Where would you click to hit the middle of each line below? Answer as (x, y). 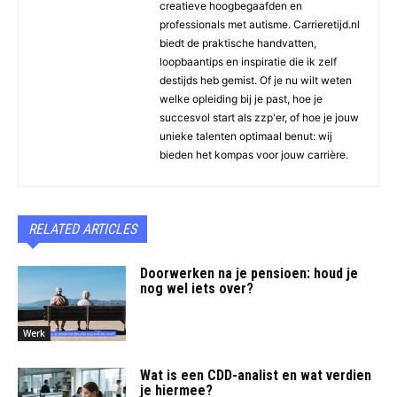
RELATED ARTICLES (82, 229)
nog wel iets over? (197, 288)
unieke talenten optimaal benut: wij (246, 136)
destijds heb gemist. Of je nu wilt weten (256, 80)
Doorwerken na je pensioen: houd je (249, 273)
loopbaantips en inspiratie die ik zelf (248, 61)
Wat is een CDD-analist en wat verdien (256, 376)
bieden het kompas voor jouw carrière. (254, 154)
